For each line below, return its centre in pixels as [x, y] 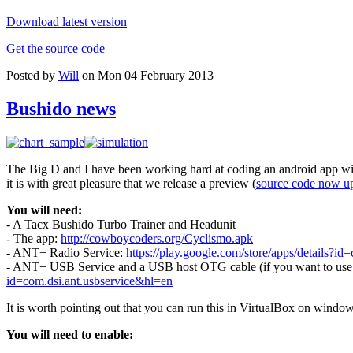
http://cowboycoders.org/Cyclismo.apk [157, 239]
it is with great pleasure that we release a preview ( [131, 184]
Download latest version [67, 22]
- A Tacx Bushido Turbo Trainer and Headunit [121, 225]
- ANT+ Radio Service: [66, 253]
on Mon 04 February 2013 [146, 76]
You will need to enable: [70, 335]
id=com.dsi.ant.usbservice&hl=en [89, 281]
